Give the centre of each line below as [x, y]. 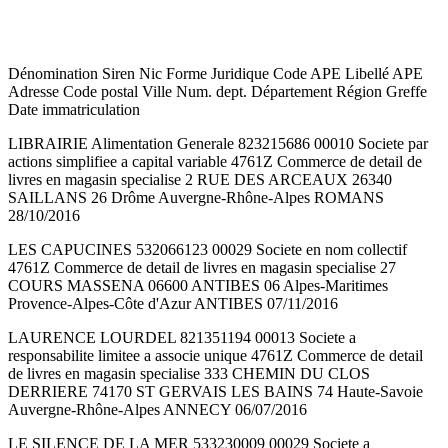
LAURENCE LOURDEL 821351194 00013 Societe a [182, 338]
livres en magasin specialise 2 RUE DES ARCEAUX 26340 [200, 180]
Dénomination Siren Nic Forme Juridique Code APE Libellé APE [215, 74]
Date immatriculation [74, 110]
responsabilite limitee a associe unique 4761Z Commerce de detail [215, 356]
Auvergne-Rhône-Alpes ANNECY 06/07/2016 [157, 410]
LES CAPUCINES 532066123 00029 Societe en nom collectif [207, 250]
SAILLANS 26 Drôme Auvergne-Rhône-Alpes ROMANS [196, 198]
